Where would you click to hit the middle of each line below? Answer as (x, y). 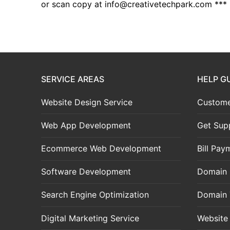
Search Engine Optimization (95, 195)
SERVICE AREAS (73, 79)
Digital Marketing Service (90, 218)
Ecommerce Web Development (101, 149)
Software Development (86, 172)
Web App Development (86, 125)
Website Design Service (87, 102)
